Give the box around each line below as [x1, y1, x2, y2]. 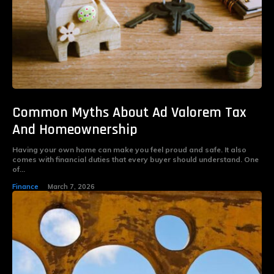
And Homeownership [12, 120, 138, 139]
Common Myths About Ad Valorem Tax [12, 103, 246, 122]
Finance [12, 182, 39, 191]
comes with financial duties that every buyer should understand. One [12, 155, 259, 165]
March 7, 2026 [48, 182, 95, 191]
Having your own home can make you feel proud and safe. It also [12, 145, 246, 155]
